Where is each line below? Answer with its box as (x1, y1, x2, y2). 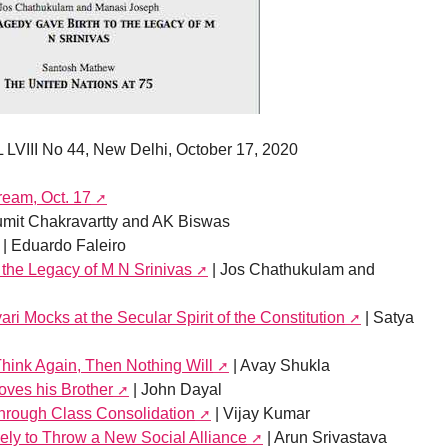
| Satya (361, 309, 414, 327)
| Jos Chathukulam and (208, 261, 375, 279)
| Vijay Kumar (211, 405, 310, 423)
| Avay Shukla (229, 357, 330, 375)
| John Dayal (129, 381, 222, 399)
